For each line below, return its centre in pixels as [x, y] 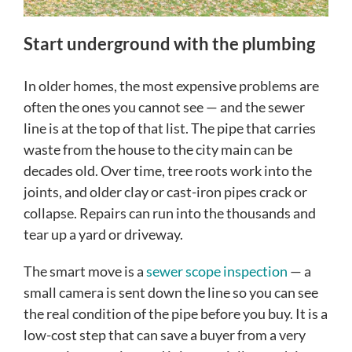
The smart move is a [84, 271]
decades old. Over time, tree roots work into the [168, 171]
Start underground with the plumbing [169, 44]
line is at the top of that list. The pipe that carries [170, 128]
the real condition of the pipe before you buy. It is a [176, 314]
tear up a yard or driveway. [103, 235]
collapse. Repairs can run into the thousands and [170, 213]
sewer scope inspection [216, 271]
